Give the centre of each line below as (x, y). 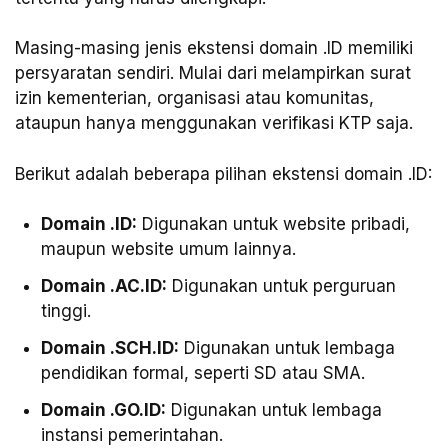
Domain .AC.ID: (103, 286)
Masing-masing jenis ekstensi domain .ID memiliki (214, 48)
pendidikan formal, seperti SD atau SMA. (202, 373)
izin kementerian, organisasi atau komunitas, (194, 98)
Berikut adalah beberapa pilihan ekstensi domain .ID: (223, 173)
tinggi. (65, 311)
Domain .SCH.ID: (109, 348)
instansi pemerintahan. (131, 435)
